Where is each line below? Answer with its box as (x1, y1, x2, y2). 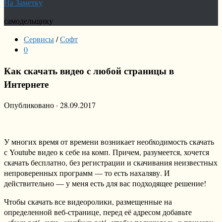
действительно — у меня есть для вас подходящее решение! (4, 178, 206, 189)
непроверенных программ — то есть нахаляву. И (4, 167, 170, 178)
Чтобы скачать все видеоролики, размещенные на (4, 196, 172, 207)
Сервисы (24, 34, 54, 44)
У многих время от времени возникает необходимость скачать (4, 136, 214, 147)
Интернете (4, 77, 49, 91)
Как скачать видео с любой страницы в (4, 63, 174, 77)
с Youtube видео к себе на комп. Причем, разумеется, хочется (4, 147, 209, 158)
